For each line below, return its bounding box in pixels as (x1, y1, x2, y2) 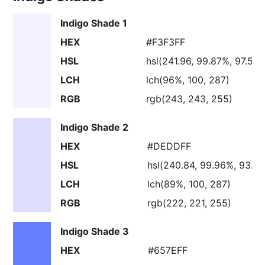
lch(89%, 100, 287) (147, 178, 231, 190)
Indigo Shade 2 (60, 121, 129, 133)
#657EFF (148, 244, 188, 256)
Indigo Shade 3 (60, 225, 130, 237)
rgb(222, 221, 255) (147, 197, 232, 209)
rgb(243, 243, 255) (146, 93, 233, 105)
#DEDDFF (147, 140, 192, 152)
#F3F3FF (146, 36, 186, 48)
